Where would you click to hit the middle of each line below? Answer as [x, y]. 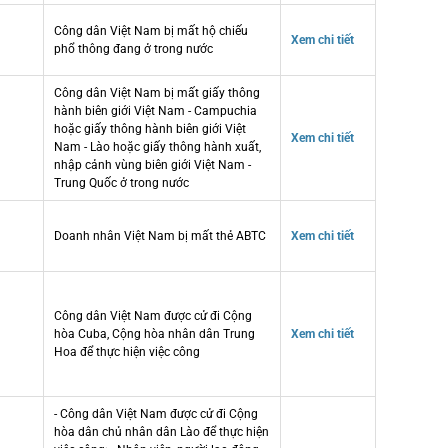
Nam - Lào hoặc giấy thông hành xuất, [157, 146]
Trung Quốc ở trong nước [121, 182]
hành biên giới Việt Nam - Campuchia [155, 110]
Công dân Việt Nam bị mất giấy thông [157, 92]
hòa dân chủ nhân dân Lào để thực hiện [161, 431]
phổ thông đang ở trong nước [133, 48]
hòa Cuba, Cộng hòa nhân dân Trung [154, 333]
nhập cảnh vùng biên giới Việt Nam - [152, 164]
